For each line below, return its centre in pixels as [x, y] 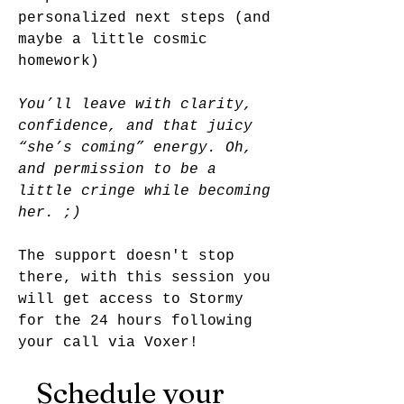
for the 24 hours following [135, 321]
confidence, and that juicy [135, 126]
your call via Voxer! [113, 343]
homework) [59, 61]
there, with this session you [144, 278]
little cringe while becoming [144, 191]
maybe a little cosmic [113, 40]
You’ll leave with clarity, [135, 105]
